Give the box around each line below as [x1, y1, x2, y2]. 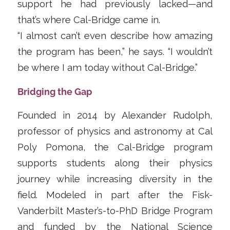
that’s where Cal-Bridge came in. [17, 14, 160, 26]
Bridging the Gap [17, 86, 92, 97]
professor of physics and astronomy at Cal [17, 126, 213, 137]
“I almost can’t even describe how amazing [17, 30, 213, 42]
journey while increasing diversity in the [17, 174, 213, 185]
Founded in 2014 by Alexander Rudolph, [17, 110, 213, 121]
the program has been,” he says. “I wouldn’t [17, 46, 213, 57]
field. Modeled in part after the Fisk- [17, 189, 213, 201]
